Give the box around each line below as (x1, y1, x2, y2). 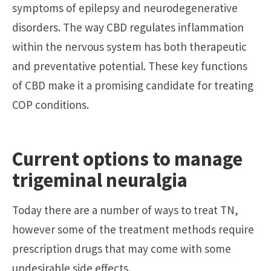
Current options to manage (12, 146, 243, 172)
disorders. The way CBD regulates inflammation (12, 19, 244, 34)
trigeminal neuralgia (12, 168, 188, 193)
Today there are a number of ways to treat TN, (12, 203, 238, 218)
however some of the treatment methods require (12, 222, 254, 237)
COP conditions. (12, 97, 89, 112)
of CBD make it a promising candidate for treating (12, 77, 253, 93)
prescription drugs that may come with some (12, 241, 231, 256)
